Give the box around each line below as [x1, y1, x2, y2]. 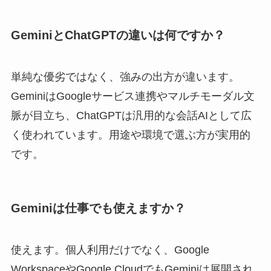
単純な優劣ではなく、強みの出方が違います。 [10, 71, 240, 83]
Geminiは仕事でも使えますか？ [10, 201, 186, 215]
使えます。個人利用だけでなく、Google [10, 244, 209, 256]
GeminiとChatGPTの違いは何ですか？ [10, 28, 225, 42]
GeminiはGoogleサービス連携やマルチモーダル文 [10, 90, 255, 103]
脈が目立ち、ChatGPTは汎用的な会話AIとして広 [10, 109, 252, 122]
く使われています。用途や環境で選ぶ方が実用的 [10, 129, 250, 142]
